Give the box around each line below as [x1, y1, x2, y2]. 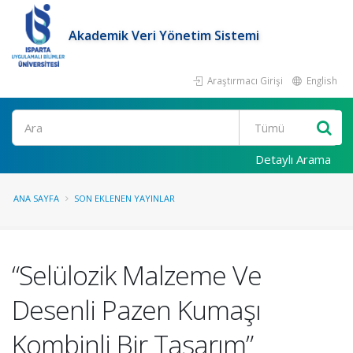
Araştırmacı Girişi [205, 74, 283, 87]
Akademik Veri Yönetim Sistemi [69, 27, 260, 44]
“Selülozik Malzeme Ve [12, 257, 262, 293]
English [304, 74, 337, 87]
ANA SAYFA [13, 192, 59, 204]
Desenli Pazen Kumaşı [12, 292, 261, 328]
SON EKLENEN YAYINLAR [74, 192, 175, 204]
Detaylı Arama [255, 151, 331, 167]
